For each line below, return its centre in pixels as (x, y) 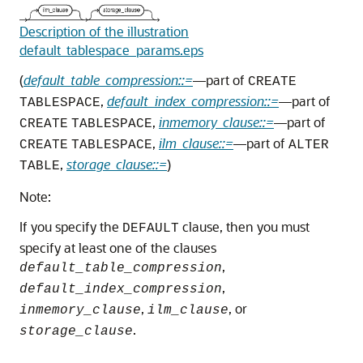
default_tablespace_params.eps (111, 49)
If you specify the (71, 226)
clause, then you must (244, 226)
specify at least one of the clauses (118, 247)
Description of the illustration (104, 31)
